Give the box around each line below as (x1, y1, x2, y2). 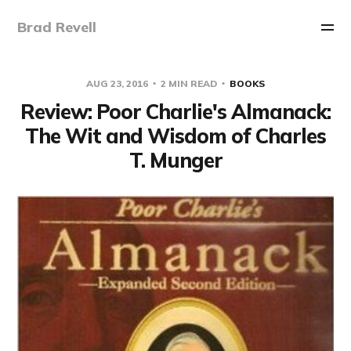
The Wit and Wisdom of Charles (25, 122, 326, 149)
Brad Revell (17, 18, 97, 36)
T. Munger (128, 147, 223, 173)
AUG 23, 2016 (86, 77, 150, 89)
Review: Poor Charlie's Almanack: (20, 98, 331, 125)
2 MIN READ (158, 77, 219, 89)
